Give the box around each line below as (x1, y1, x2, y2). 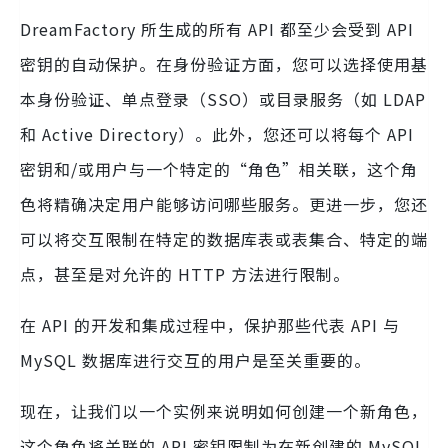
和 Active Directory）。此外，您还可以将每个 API (20, 121, 414, 146)
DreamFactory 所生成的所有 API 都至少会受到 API (20, 16, 414, 41)
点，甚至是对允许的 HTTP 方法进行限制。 (20, 261, 350, 286)
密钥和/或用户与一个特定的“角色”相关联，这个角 (20, 156, 418, 181)
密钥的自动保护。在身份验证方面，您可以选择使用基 (20, 51, 428, 76)
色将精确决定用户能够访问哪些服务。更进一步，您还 (20, 191, 428, 216)
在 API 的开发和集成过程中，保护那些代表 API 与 (20, 312, 400, 337)
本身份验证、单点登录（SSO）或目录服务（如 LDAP (20, 86, 426, 111)
